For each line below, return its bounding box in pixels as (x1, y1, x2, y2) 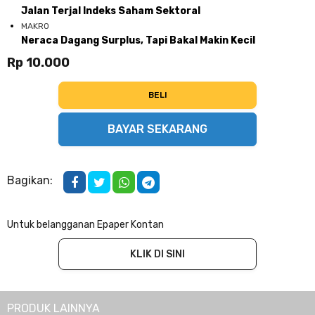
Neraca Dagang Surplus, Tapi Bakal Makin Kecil (21, 34, 255, 46)
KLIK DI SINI (130, 248, 185, 260)
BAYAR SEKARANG (108, 122, 207, 136)
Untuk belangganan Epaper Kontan (7, 219, 164, 231)
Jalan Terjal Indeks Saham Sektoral (21, 5, 200, 17)
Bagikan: (7, 174, 53, 187)
